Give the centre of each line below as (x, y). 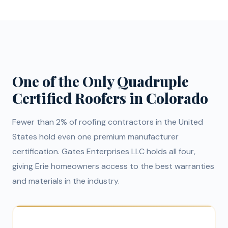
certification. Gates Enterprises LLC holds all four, (104, 152)
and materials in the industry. (66, 181)
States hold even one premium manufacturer (95, 137)
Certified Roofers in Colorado (110, 98)
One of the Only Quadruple (101, 81)
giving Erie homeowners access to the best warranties (113, 166)
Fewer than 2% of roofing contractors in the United (108, 122)
